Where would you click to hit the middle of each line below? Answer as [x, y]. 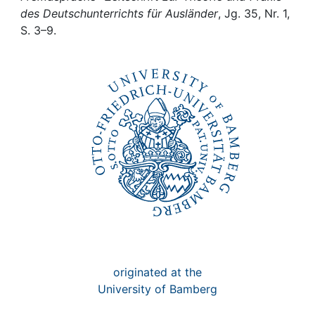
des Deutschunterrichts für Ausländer [119, 13]
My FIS [64, 38]
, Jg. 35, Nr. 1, [254, 13]
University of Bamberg [157, 289]
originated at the [157, 272]
